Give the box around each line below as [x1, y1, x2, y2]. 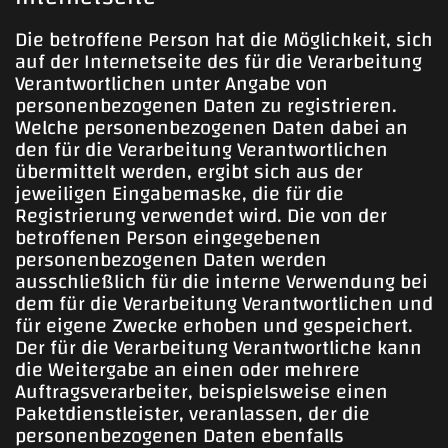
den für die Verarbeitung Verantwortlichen [15, 131, 388, 169]
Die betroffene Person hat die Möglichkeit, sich [15, 21, 433, 59]
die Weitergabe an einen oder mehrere [15, 351, 360, 389]
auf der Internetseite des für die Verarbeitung [15, 43, 422, 81]
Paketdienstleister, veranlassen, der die [15, 395, 370, 433]
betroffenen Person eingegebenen [15, 219, 321, 257]
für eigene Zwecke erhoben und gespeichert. [15, 307, 413, 345]
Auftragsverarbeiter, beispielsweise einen [15, 373, 388, 411]
